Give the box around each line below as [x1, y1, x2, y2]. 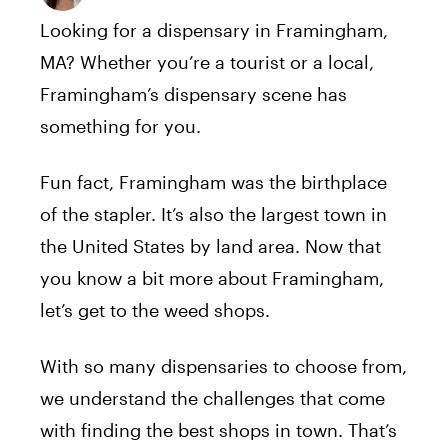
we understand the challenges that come [40, 387, 385, 410]
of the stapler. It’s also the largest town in [40, 203, 387, 226]
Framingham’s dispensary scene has [40, 83, 347, 106]
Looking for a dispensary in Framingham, [40, 19, 388, 42]
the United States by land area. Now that [40, 235, 381, 258]
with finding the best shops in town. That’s [40, 419, 397, 442]
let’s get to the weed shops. [40, 299, 270, 322]
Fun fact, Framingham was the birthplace [40, 171, 387, 194]
